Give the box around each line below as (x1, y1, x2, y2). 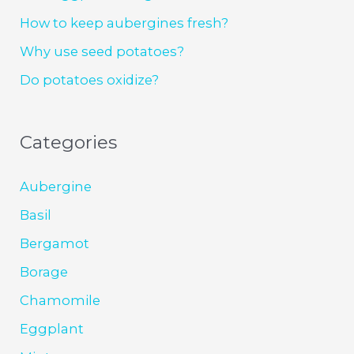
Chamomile (20, 292, 101, 308)
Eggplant (20, 320, 85, 337)
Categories (20, 130, 118, 153)
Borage (20, 263, 69, 280)
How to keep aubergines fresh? (20, 14, 229, 31)
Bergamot (20, 235, 90, 251)
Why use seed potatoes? (20, 43, 185, 59)
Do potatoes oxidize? (20, 71, 160, 88)
